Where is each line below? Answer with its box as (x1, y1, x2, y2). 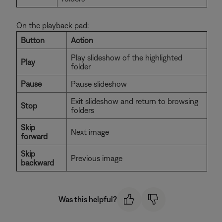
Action (71, 36, 93, 45)
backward (21, 158, 54, 167)
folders (71, 106, 94, 114)
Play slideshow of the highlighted (71, 53, 182, 62)
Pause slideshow (71, 79, 127, 88)
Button (21, 36, 45, 45)
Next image (71, 127, 109, 136)
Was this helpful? (58, 195, 117, 204)
